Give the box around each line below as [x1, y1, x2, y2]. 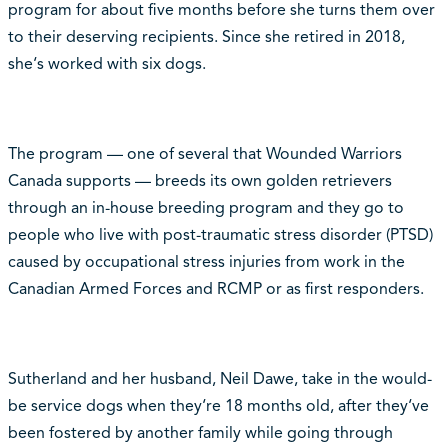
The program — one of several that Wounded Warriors [7, 143, 402, 164]
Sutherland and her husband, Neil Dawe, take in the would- [7, 368, 432, 389]
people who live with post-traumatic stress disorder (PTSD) [7, 224, 433, 245]
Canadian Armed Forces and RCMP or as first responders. [7, 278, 424, 299]
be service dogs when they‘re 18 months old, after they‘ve [7, 395, 429, 416]
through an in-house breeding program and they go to [7, 197, 404, 218]
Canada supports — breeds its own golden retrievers [7, 170, 392, 191]
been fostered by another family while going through [7, 422, 393, 443]
